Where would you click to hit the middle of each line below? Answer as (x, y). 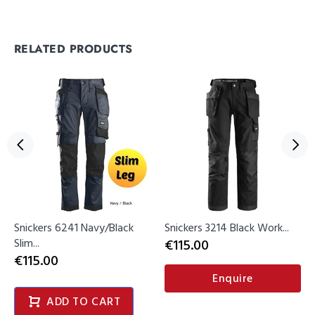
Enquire (233, 279)
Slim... (27, 244)
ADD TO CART (84, 302)
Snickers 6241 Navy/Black (74, 229)
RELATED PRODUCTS (73, 49)
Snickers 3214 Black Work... (227, 229)
